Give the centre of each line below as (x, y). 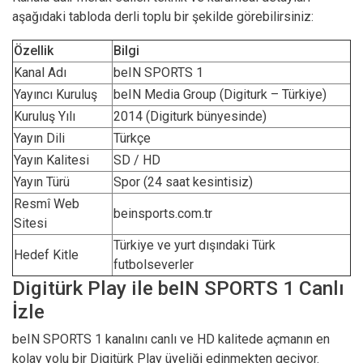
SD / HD (139, 160)
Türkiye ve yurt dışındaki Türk (194, 245)
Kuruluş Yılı (45, 116)
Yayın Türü (42, 182)
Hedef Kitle (46, 255)
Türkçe (132, 138)
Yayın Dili (39, 138)
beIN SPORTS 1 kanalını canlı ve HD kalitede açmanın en (171, 339)
